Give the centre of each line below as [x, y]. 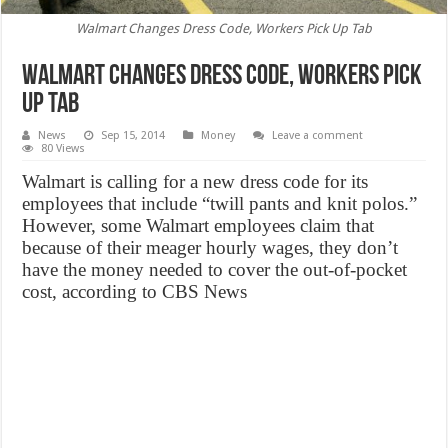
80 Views [63, 149]
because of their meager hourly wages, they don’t [210, 248]
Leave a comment [318, 136]
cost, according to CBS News [135, 292]
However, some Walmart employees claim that [198, 226]
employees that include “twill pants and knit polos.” [220, 204]
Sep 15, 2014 [133, 136]
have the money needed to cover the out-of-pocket [215, 270]
